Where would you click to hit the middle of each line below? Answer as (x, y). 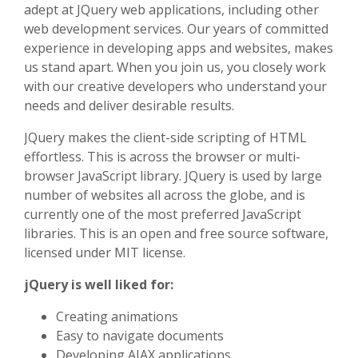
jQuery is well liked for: (99, 284)
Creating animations (117, 316)
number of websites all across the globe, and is (165, 195)
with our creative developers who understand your (175, 86)
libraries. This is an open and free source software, (176, 233)
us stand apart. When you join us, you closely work (175, 67)
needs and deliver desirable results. (129, 105)
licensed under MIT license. (105, 253)
